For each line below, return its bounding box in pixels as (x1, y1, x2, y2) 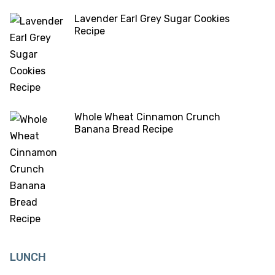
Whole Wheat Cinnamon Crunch (74, 111, 220, 123)
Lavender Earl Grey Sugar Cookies (74, 13, 230, 25)
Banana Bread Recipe (74, 123, 173, 136)
